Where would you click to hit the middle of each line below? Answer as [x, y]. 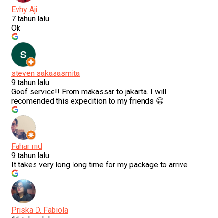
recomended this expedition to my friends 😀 [88, 101]
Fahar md [27, 146]
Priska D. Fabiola [40, 210]
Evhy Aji [24, 10]
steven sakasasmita [45, 73]
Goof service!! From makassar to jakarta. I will [89, 92]
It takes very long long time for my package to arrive [100, 165]
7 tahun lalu [30, 19]
